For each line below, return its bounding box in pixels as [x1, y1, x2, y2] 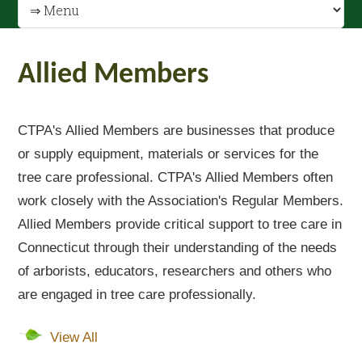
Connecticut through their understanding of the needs [18, 240, 338, 255]
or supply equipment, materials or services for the [18, 146, 319, 162]
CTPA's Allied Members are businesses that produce [18, 123, 335, 138]
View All [50, 330, 99, 345]
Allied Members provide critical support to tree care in [18, 217, 343, 232]
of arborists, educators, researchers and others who [18, 263, 332, 279]
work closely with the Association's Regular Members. [18, 193, 344, 208]
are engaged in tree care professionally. [18, 287, 257, 302]
